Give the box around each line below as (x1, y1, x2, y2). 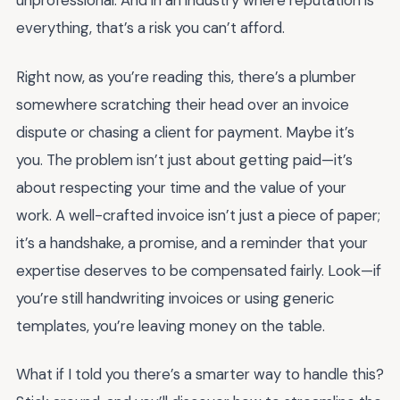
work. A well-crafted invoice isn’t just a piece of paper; (16, 204, 380, 225)
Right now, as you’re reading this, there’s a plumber (16, 66, 356, 87)
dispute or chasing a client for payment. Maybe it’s (16, 121, 354, 142)
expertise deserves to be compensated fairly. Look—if (16, 260, 381, 280)
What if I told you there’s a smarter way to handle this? (16, 364, 384, 385)
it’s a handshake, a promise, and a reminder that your (16, 232, 368, 253)
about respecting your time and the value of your (16, 177, 346, 197)
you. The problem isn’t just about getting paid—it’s (16, 149, 353, 170)
